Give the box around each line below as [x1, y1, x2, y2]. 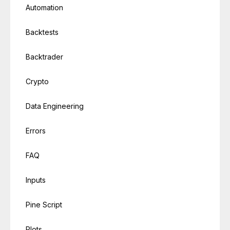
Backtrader [26, 52, 63, 61]
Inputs [26, 175, 46, 184]
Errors [26, 126, 46, 135]
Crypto [26, 76, 49, 86]
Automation [26, 3, 63, 12]
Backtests [26, 27, 59, 36]
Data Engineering [26, 101, 84, 110]
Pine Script [26, 200, 62, 209]
